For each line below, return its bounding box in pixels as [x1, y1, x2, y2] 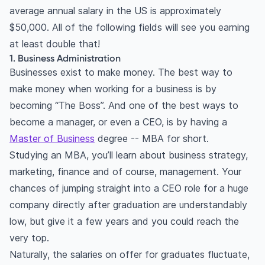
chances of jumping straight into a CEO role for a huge [9, 182, 248, 195]
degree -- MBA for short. [95, 132, 209, 145]
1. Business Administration [9, 52, 121, 64]
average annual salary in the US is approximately [9, 5, 221, 17]
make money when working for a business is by [9, 83, 216, 95]
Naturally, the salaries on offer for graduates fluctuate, [9, 248, 250, 261]
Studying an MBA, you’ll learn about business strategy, [9, 149, 248, 161]
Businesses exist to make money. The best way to [9, 66, 232, 79]
